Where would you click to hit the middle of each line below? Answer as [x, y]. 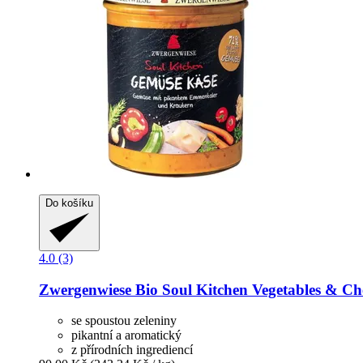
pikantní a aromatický [126, 335]
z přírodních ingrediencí [132, 350]
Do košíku [69, 203]
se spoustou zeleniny [124, 321]
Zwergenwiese [85, 289]
